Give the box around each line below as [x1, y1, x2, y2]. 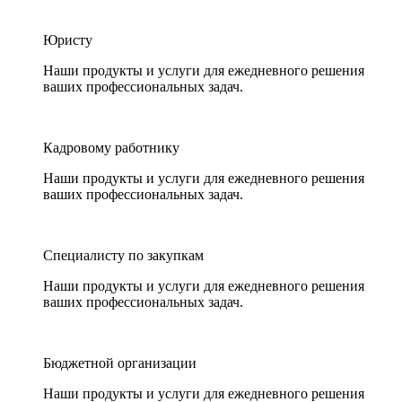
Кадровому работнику [43, 140, 179, 155]
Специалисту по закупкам [43, 248, 204, 263]
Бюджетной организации [43, 355, 197, 371]
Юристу [43, 32, 92, 48]
